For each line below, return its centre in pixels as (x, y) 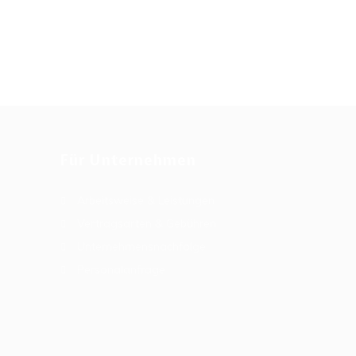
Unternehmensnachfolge (141, 246)
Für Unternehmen (129, 160)
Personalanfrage (121, 269)
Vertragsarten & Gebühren (147, 223)
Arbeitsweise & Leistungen (146, 200)
